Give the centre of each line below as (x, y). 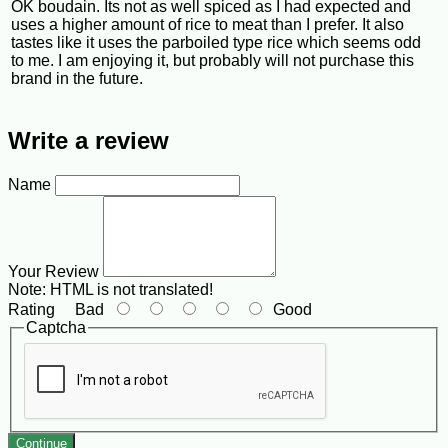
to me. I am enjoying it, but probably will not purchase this (212, 61)
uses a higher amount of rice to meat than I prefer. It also (207, 25)
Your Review (53, 272)
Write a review (88, 141)
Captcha (56, 328)
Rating (31, 310)
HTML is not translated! (129, 290)
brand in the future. (77, 79)
